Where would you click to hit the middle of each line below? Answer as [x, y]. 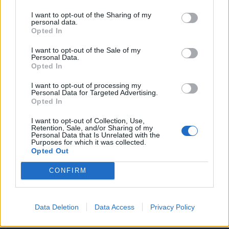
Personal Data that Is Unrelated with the [96, 135]
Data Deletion [56, 207]
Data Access [114, 207]
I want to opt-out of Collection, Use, [88, 120]
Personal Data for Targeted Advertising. [95, 92]
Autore [35, 88]
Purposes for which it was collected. [89, 142]
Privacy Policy [172, 207]
